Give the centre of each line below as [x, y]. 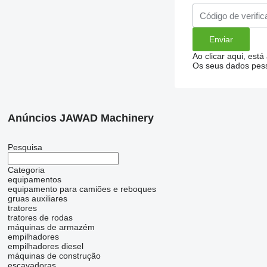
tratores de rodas [40, 218]
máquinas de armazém [51, 227]
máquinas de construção [54, 256]
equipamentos [34, 180]
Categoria [26, 170]
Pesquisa [25, 148]
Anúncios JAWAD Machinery [80, 118]
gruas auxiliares [37, 199]
